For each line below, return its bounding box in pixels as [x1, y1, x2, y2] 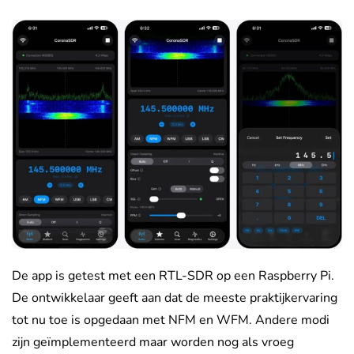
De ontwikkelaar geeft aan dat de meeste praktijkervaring [12, 289, 337, 307]
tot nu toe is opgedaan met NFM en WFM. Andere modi [12, 311, 330, 330]
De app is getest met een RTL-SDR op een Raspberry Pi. [12, 267, 334, 285]
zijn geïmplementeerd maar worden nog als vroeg [12, 333, 294, 352]
